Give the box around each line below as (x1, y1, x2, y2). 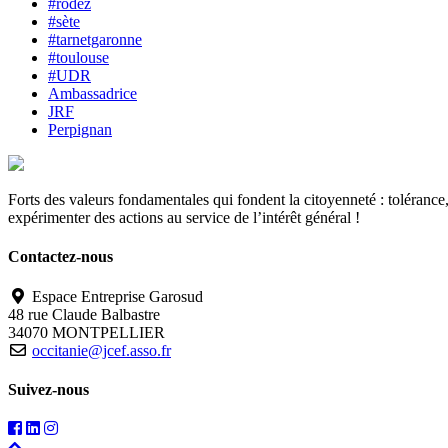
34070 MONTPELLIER (8, 323, 165, 341)
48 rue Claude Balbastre (8, 305, 160, 323)
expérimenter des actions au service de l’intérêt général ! (8, 209, 360, 227)
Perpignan (48, 121, 112, 139)
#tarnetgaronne (48, 31, 142, 49)
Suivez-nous (8, 380, 89, 398)
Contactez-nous (8, 248, 113, 266)
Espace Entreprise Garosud (28, 287, 203, 305)
